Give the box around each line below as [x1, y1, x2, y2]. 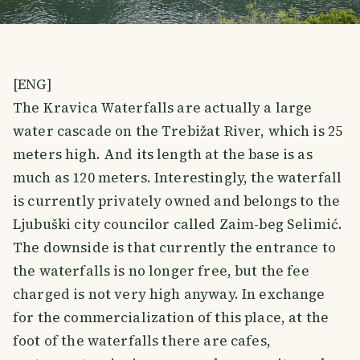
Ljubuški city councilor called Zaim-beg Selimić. [13, 214, 343, 234]
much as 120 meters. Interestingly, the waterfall [13, 167, 342, 187]
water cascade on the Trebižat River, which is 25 [13, 121, 343, 141]
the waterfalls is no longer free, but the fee [13, 260, 309, 280]
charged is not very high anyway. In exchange [13, 284, 325, 304]
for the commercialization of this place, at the [13, 307, 329, 327]
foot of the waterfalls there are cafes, [13, 330, 271, 350]
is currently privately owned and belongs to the [13, 190, 341, 211]
